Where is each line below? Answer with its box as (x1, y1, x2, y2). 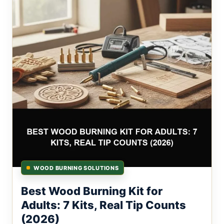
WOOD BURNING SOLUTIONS (33, 164, 119, 171)
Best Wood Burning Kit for (21, 184, 162, 197)
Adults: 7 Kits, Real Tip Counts (21, 198, 186, 211)
